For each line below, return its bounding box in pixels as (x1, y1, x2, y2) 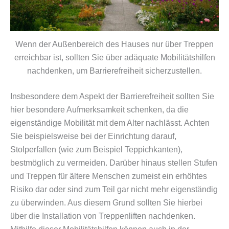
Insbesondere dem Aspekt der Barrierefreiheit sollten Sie (10, 91, 214, 101)
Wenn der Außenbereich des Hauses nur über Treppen (15, 39, 214, 49)
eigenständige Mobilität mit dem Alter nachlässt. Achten (10, 118, 210, 127)
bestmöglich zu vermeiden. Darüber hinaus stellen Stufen (10, 158, 217, 167)
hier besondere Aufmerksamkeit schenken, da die (10, 105, 189, 114)
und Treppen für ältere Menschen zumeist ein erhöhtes (10, 171, 207, 180)
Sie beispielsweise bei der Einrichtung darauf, (10, 131, 176, 141)
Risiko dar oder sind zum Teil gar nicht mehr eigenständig (10, 185, 218, 194)
